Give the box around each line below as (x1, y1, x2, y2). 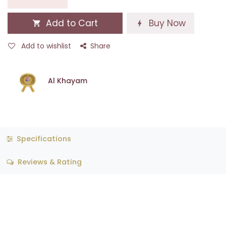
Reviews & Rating (15, 157, 82, 167)
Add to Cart (43, 17, 98, 29)
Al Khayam (48, 76, 87, 86)
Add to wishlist (21, 41, 71, 51)
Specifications (14, 133, 71, 144)
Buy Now (146, 17, 186, 29)
